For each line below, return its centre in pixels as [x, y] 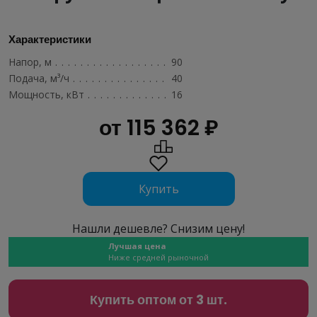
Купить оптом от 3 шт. [158, 300]
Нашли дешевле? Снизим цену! [158, 229]
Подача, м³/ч [39, 78]
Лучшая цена [137, 246]
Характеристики [50, 39]
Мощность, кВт [46, 94]
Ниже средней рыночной [158, 257]
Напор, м [30, 62]
